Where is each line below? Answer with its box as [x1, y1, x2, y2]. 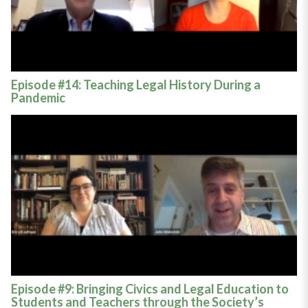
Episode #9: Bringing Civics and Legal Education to [10, 281, 289, 297]
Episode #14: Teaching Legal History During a [10, 76, 261, 92]
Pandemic [10, 89, 65, 105]
